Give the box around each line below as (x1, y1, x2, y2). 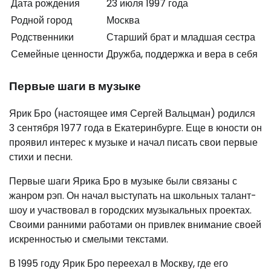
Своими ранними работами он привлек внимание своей (9, 217, 261, 232)
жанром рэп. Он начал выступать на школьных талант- (9, 188, 256, 203)
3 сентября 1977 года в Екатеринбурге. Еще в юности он (9, 120, 262, 135)
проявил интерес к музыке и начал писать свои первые (9, 135, 258, 149)
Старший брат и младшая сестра (106, 30, 255, 45)
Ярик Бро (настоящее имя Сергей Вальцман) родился (9, 106, 255, 120)
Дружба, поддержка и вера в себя (106, 47, 258, 62)
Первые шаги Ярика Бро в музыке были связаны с (9, 174, 237, 188)
